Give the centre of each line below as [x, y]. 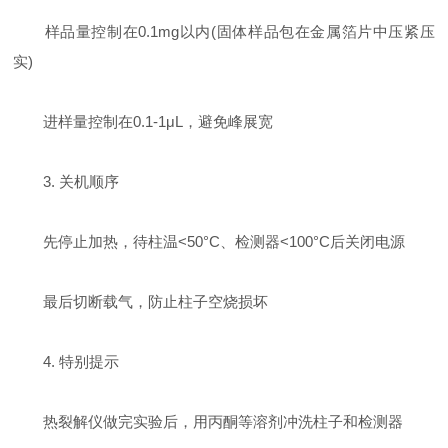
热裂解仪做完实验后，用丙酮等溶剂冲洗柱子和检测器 [208, 421]
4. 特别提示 [66, 361]
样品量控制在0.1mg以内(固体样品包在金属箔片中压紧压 [224, 31]
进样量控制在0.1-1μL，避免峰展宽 [143, 121]
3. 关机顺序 [66, 181]
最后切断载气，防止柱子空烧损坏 [141, 301]
